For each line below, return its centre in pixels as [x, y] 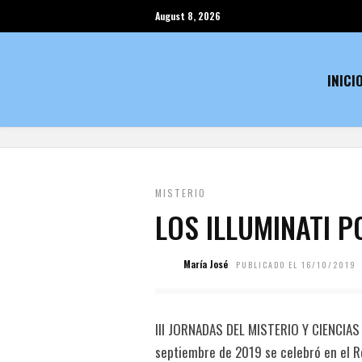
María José [206, 264]
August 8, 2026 [188, 16]
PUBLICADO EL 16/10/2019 [296, 265]
